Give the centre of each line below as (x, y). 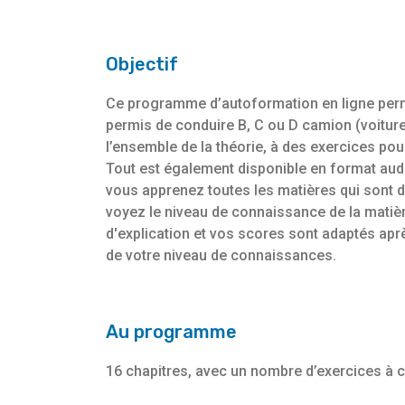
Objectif (142, 65)
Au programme (171, 332)
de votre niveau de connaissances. (221, 256)
